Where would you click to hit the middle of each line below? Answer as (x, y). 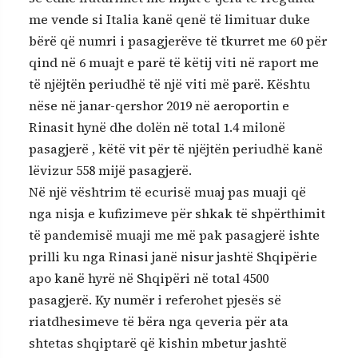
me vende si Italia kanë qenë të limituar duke (169, 19)
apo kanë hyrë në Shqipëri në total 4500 (149, 278)
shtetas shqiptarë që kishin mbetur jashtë (158, 342)
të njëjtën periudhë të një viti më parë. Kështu (169, 84)
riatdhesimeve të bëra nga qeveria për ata (159, 321)
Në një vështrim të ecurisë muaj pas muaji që (167, 191)
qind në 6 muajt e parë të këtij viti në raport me (174, 62)
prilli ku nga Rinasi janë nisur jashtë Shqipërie (173, 256)
